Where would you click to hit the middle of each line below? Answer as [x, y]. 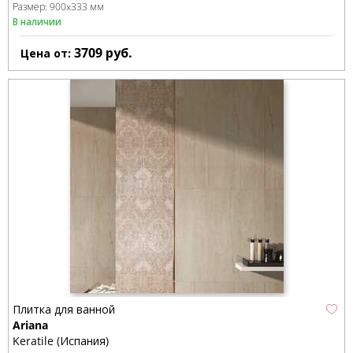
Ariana [30, 325]
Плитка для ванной [64, 309]
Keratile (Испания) [61, 340]
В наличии [37, 21]
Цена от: [47, 53]
